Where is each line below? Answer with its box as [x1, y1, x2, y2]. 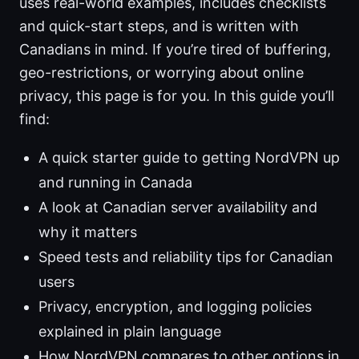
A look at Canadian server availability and [38, 199, 317, 216]
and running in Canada [38, 174, 192, 192]
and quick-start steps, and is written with [19, 18, 299, 35]
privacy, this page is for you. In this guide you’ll [19, 87, 334, 105]
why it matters [38, 224, 137, 241]
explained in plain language [38, 323, 221, 341]
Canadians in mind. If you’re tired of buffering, [19, 41, 331, 58]
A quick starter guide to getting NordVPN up [38, 149, 340, 167]
